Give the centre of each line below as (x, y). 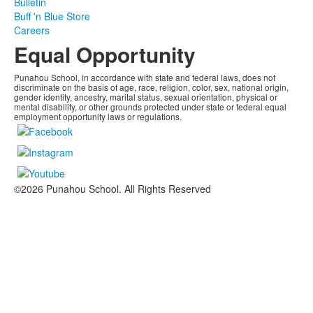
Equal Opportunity (105, 54)
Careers (32, 30)
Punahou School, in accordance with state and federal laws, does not (145, 78)
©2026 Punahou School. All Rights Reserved (112, 189)
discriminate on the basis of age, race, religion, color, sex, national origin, (151, 87)
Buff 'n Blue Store (52, 16)
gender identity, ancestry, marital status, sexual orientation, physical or (146, 97)
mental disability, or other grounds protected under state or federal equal (150, 107)
